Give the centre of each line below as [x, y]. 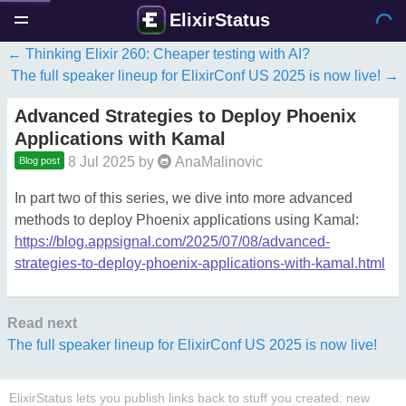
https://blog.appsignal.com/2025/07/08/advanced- [172, 242]
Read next [42, 323]
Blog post [39, 160]
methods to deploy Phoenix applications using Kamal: [187, 220]
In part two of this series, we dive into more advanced [184, 198]
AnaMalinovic [217, 162]
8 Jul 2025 [101, 162]
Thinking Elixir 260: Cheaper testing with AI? [168, 54]
